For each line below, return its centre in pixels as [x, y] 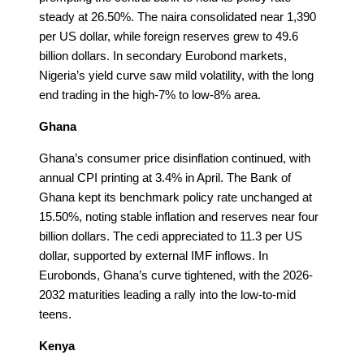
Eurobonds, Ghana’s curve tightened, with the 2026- [176, 275]
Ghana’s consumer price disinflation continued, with [175, 158]
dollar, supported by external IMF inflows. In [154, 255]
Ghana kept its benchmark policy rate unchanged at [175, 197]
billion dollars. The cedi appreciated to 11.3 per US [171, 236]
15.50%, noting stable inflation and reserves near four [179, 216]
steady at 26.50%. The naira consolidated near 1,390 [178, 16]
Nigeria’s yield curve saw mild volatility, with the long [176, 75]
